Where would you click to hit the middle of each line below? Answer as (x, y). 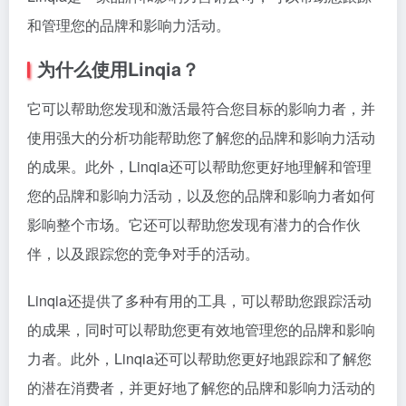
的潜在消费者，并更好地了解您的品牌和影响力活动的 (201, 387)
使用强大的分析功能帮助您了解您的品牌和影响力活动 (201, 137)
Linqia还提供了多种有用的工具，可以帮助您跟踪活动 (199, 300)
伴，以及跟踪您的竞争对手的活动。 (143, 253)
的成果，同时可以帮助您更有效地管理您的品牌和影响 (201, 329)
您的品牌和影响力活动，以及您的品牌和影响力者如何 (201, 195)
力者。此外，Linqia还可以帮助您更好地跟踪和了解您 (199, 358)
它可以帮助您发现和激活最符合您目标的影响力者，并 (201, 108)
